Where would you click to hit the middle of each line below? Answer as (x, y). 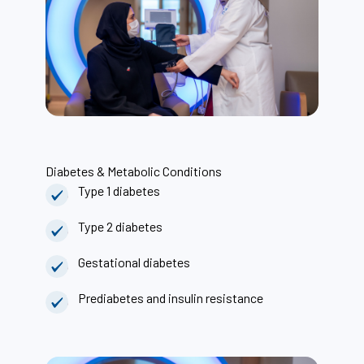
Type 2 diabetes (120, 227)
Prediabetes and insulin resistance (171, 298)
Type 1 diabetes (119, 191)
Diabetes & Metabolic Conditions (134, 171)
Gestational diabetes (134, 262)
